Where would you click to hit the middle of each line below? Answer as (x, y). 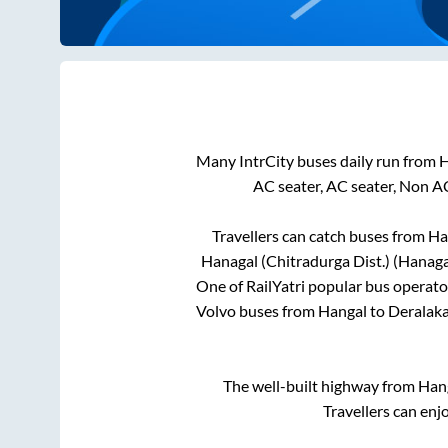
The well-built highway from (320, 386)
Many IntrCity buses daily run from (317, 161)
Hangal (342, 311)
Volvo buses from (257, 311)
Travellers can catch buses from (319, 236)
